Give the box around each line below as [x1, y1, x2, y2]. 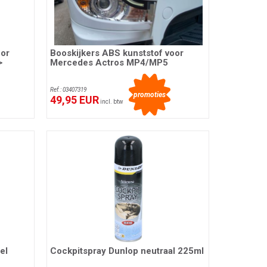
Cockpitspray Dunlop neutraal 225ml [50, 245, 204, 256]
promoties [133, 91, 166, 100]
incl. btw [99, 98, 124, 105]
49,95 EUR [50, 94, 100, 107]
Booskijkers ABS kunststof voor [50, 48, 184, 59]
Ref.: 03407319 [50, 86, 87, 94]
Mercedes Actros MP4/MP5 [50, 57, 169, 69]
